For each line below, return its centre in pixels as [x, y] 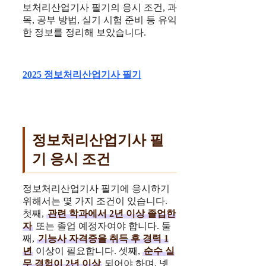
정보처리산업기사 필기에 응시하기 [96, 189]
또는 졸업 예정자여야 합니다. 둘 [102, 226]
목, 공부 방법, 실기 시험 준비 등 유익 [100, 20]
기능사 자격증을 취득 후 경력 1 [103, 239]
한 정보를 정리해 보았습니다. [84, 33]
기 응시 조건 [71, 159]
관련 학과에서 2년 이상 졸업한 [112, 214]
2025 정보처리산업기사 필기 [82, 75]
